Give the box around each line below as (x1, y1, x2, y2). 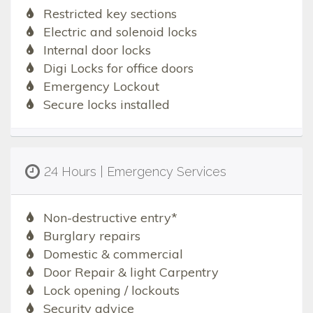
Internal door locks (43, 41, 151, 58)
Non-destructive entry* (43, 209, 177, 226)
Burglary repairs (43, 227, 140, 244)
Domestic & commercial (43, 245, 183, 262)
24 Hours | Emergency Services (44, 163, 226, 179)
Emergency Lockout (43, 78, 159, 94)
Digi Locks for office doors (43, 59, 194, 76)
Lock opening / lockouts (43, 282, 180, 298)
